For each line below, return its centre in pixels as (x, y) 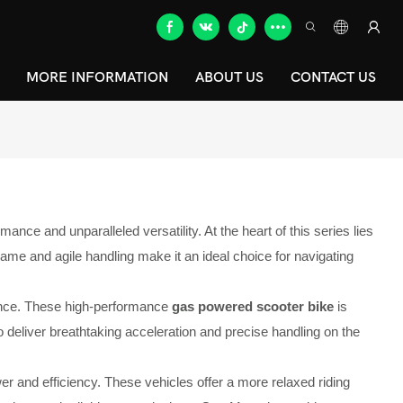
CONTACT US (333, 77)
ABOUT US (229, 77)
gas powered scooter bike (253, 307)
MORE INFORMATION (97, 77)
